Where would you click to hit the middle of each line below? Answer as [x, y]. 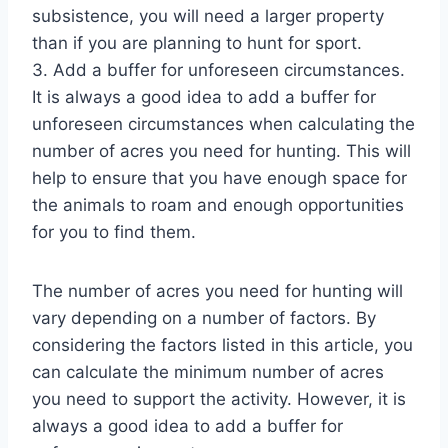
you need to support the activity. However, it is [219, 398]
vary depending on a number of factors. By [204, 317]
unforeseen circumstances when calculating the [223, 123]
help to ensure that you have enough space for [219, 177]
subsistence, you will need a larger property [208, 15]
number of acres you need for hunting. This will [221, 150]
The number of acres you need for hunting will [217, 290]
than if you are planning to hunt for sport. [197, 42]
